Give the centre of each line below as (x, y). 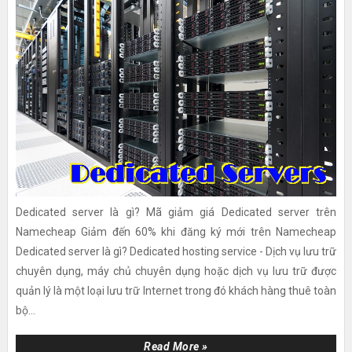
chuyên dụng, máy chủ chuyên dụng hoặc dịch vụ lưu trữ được (176, 271)
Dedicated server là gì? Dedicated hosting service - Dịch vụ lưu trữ (176, 251)
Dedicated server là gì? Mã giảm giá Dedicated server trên (176, 212)
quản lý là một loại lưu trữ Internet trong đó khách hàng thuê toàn (176, 290)
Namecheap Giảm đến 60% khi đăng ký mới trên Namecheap (176, 231)
